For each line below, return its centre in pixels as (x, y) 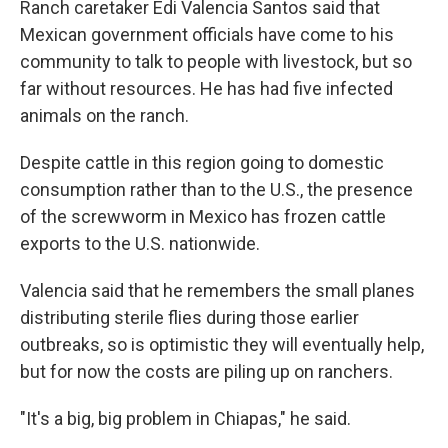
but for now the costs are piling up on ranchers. (206, 371)
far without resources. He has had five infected (206, 88)
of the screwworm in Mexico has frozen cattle (203, 216)
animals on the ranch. (104, 115)
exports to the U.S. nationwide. (140, 243)
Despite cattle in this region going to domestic (202, 162)
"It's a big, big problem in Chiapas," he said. (185, 418)
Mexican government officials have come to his (207, 34)
